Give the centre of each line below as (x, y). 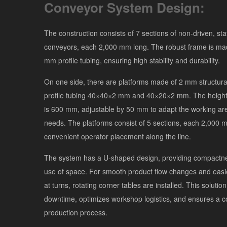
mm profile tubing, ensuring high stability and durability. (132, 60)
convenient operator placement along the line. (118, 136)
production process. (76, 212)
